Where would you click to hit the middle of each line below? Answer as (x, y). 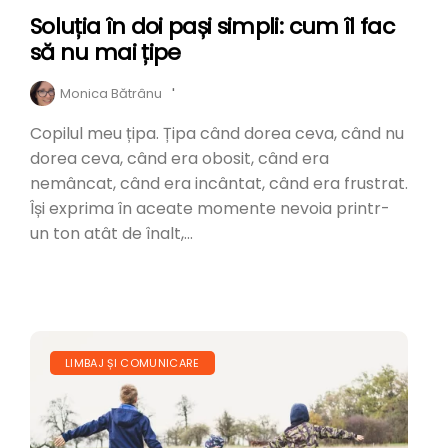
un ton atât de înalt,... (111, 233)
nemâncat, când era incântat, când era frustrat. (219, 183)
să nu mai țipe (105, 52)
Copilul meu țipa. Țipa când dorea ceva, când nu (217, 133)
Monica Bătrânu (111, 93)
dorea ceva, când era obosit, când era (179, 158)
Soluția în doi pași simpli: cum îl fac (212, 26)
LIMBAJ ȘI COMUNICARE (132, 362)
